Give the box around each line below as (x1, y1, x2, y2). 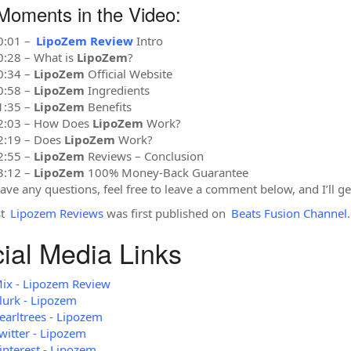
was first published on (103, 205, 229, 221)
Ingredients (84, 81, 150, 98)
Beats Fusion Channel (230, 205, 347, 221)
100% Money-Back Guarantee (84, 164, 248, 180)
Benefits (84, 98, 132, 114)
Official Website (84, 65, 172, 81)
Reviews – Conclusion (84, 147, 204, 164)
